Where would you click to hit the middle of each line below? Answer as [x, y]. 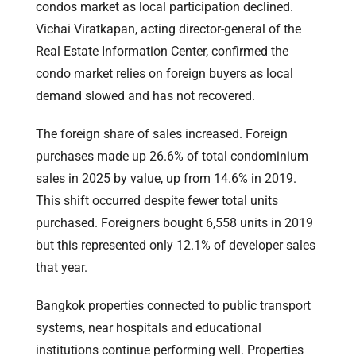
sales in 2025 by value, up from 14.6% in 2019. [166, 178]
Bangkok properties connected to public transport [173, 305]
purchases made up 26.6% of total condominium [172, 156]
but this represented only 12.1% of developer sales [176, 245]
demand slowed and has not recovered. [145, 95]
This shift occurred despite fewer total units [157, 200]
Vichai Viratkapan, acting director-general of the [168, 29]
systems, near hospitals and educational [149, 327]
